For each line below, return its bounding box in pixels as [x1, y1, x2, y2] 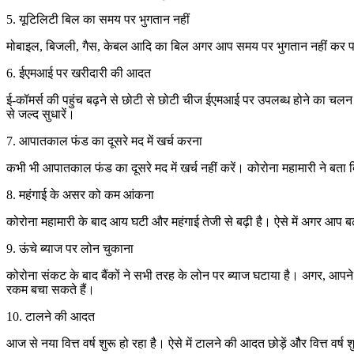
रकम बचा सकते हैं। [6, 283, 95, 297]
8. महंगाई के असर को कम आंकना [6, 188, 154, 202]
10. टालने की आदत [6, 310, 95, 324]
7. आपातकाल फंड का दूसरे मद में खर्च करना [6, 134, 202, 149]
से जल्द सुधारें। [6, 107, 75, 122]
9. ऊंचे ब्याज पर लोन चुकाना [6, 242, 134, 256]
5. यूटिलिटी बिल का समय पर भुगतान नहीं [6, 13, 190, 27]
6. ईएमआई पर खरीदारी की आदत [6, 66, 151, 81]
